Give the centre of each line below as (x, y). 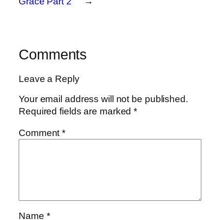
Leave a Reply (49, 79)
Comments (53, 55)
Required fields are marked (76, 111)
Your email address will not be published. (103, 99)
